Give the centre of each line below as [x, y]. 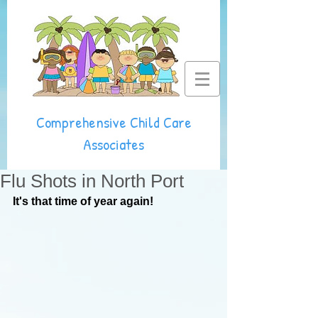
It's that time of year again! [83, 201]
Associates [114, 144]
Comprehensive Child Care [114, 122]
